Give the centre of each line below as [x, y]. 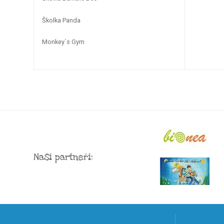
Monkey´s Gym [63, 42]
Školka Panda [61, 20]
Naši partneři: [63, 157]
